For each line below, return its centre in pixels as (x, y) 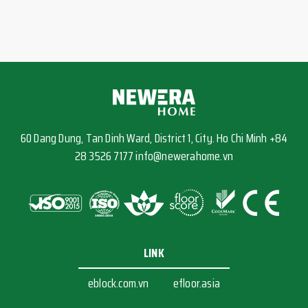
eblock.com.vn (118, 283)
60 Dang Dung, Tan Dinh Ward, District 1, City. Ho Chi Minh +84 (154, 138)
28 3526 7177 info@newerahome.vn (154, 156)
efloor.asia (196, 283)
